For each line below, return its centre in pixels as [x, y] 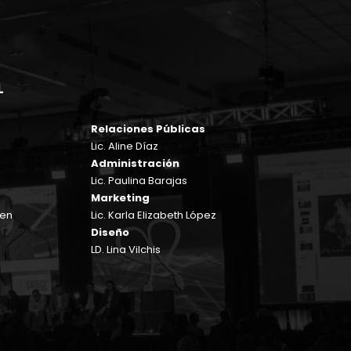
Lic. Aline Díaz [125, 146]
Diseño [110, 232]
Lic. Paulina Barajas [139, 180]
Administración [135, 163]
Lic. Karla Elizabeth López [154, 215]
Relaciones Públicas [148, 128]
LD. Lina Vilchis [126, 249]
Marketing [120, 197]
